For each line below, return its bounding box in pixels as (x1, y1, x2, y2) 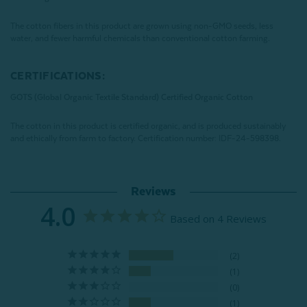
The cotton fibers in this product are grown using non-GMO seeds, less (10, 21, 273, 32)
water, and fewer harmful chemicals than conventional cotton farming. (10, 34, 270, 44)
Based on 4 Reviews (170, 212, 267, 226)
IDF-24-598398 (219, 134, 279, 144)
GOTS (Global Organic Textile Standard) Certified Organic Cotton (10, 93, 253, 103)
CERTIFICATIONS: (10, 70, 105, 83)
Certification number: (136, 134, 219, 144)
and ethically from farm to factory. (10, 134, 136, 144)
